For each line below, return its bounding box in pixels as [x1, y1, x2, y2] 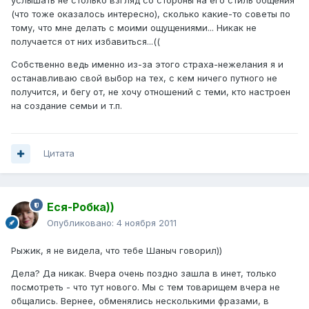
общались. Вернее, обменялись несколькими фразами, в [11, 295, 269, 307]
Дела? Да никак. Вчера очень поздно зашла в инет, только [11, 268, 277, 279]
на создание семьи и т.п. [11, 100, 122, 112]
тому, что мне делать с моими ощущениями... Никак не [11, 22, 257, 34]
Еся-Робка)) [47, 200, 114, 215]
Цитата [43, 148, 74, 159]
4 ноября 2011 [117, 217, 177, 229]
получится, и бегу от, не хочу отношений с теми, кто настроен [11, 86, 290, 98]
